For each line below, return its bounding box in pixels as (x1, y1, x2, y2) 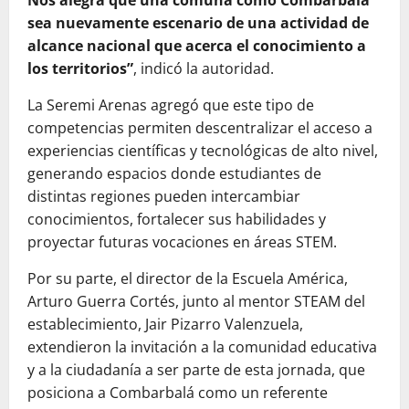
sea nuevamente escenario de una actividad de (27, 13, 369, 33)
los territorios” (27, 58, 133, 79)
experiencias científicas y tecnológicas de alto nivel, (27, 141, 378, 161)
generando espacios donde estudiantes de (27, 163, 321, 184)
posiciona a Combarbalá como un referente (27, 383, 328, 403)
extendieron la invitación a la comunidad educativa (27, 337, 377, 357)
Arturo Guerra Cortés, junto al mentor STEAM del (27, 291, 365, 311)
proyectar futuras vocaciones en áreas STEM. (27, 232, 337, 252)
